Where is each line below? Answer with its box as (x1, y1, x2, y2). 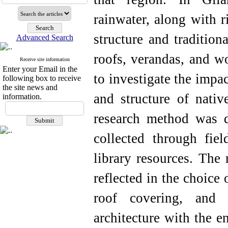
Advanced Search (16, 33, 73, 42)
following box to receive (3, 74, 81, 82)
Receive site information (19, 56, 70, 62)
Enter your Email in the (3, 65, 77, 73)
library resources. (94, 151, 193, 166)
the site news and (3, 83, 58, 92)
